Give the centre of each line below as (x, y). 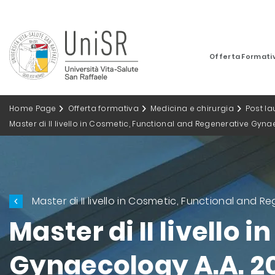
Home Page (33, 108)
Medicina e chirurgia (192, 108)
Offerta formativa (103, 108)
